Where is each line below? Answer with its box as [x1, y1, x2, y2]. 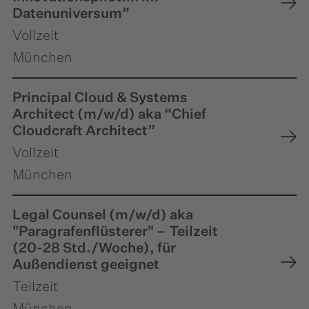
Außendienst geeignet [12, 257, 159, 272]
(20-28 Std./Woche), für [12, 241, 176, 255]
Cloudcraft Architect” [12, 123, 155, 138]
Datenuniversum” [12, 6, 130, 21]
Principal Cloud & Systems [12, 90, 188, 105]
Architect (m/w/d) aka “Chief [12, 107, 206, 121]
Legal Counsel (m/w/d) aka [12, 208, 193, 222]
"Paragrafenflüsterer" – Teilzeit [12, 224, 218, 239]
